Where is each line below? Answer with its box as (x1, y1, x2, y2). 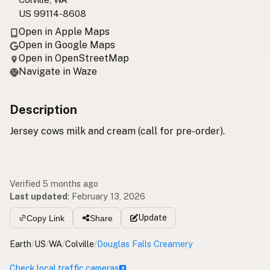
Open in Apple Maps (19, 25, 110, 37)
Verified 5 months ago (10, 178, 98, 189)
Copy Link (26, 213, 64, 223)
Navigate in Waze (19, 65, 97, 77)
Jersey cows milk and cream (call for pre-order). (10, 125, 225, 137)
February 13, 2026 (72, 190, 145, 201)
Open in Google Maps (19, 39, 115, 51)
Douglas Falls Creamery (97, 239, 193, 250)
